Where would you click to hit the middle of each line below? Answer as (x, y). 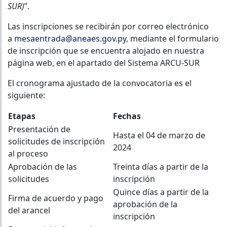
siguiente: (26, 95)
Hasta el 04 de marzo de (159, 135)
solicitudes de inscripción (56, 141)
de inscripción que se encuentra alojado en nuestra (106, 50)
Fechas (127, 116)
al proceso (28, 153)
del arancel (29, 210)
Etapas (22, 116)
